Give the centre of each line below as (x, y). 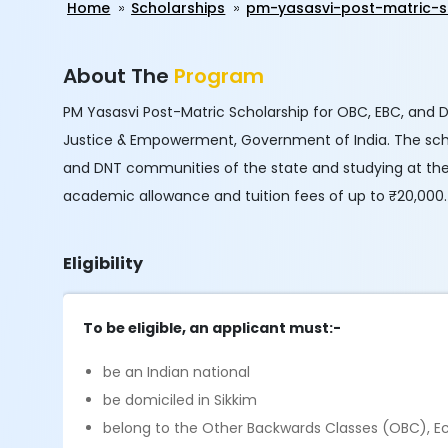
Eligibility (103, 263)
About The (119, 76)
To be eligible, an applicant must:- (212, 328)
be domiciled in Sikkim (180, 400)
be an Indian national (177, 372)
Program (219, 76)
